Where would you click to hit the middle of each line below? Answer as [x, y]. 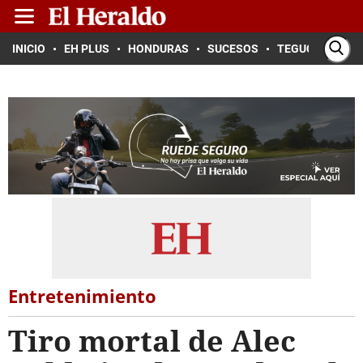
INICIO [29, 49]
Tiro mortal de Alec [152, 341]
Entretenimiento [82, 296]
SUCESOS [233, 49]
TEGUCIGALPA [315, 49]
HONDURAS [158, 49]
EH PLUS [87, 49]
